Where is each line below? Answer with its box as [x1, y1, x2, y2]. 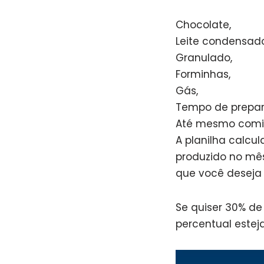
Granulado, [176, 50, 232, 65]
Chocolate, [176, 17, 231, 32]
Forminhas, [176, 67, 230, 81]
